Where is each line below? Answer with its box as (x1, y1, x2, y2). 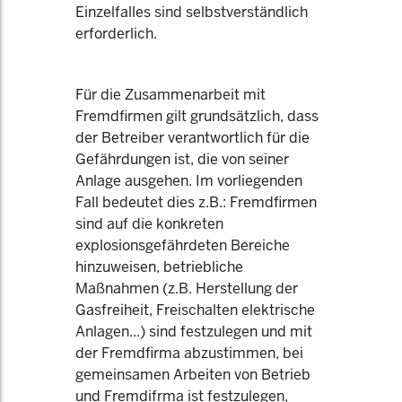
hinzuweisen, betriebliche (75, 258, 243, 276)
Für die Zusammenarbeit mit (75, 85, 266, 104)
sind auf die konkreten (75, 214, 223, 233)
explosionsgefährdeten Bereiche (75, 236, 290, 255)
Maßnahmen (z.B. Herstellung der (75, 279, 298, 298)
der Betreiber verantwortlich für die (75, 128, 310, 147)
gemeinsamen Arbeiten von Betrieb (75, 365, 310, 384)
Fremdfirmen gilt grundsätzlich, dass (75, 107, 319, 126)
